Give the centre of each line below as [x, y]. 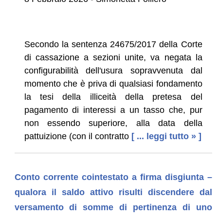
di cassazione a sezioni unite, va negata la [113, 57]
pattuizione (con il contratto [76, 136]
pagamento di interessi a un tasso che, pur [113, 110]
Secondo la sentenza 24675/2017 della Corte [113, 44]
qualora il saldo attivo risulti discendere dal [113, 192]
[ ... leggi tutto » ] [166, 136]
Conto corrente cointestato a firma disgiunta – [113, 177]
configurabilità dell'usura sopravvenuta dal [113, 70]
